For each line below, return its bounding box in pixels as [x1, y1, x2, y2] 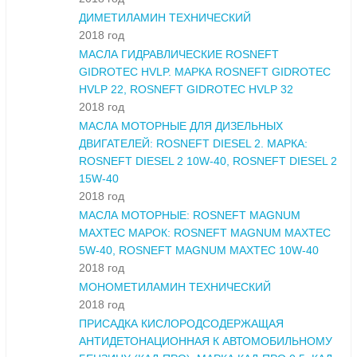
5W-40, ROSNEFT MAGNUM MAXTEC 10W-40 [79, 244, 319, 257]
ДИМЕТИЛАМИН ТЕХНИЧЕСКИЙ [79, 11, 251, 25]
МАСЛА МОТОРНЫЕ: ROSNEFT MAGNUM [79, 209, 300, 222]
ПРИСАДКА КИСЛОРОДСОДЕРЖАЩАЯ [79, 317, 284, 331]
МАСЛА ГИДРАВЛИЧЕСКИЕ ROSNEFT [79, 48, 279, 61]
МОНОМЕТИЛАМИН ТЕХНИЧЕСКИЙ [79, 280, 271, 294]
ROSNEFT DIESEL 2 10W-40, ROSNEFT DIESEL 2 [79, 155, 337, 168]
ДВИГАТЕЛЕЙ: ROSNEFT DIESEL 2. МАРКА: [79, 137, 308, 151]
